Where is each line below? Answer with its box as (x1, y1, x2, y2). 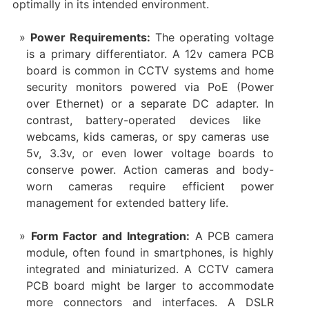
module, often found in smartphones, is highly (26, 246, 275, 260)
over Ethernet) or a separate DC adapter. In (26, 97, 275, 111)
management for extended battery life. (26, 196, 228, 210)
